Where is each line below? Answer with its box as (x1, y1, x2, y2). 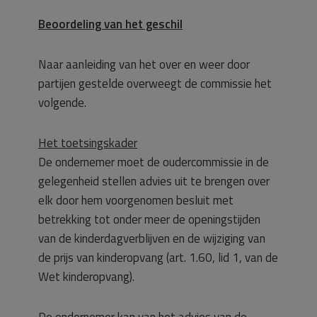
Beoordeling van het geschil (38, 15, 183, 33)
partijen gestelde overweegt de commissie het (38, 74, 272, 93)
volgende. (38, 93, 86, 112)
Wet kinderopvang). (38, 267, 134, 286)
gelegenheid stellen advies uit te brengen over (38, 172, 270, 190)
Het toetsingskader (38, 134, 137, 152)
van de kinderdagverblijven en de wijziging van (38, 229, 265, 248)
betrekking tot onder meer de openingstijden (38, 210, 260, 229)
